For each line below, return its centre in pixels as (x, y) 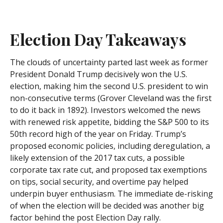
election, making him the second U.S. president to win (109, 86)
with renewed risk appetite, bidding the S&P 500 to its (110, 122)
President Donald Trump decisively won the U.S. (99, 74)
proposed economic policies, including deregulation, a (110, 146)
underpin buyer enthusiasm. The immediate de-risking (111, 194)
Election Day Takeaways (98, 39)
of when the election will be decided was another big (107, 206)
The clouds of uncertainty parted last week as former (109, 62)
